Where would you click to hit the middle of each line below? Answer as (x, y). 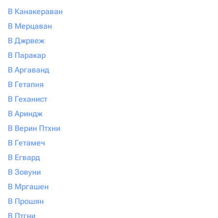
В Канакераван (35, 11)
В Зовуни (24, 172)
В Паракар (27, 55)
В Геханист (27, 99)
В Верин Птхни (34, 128)
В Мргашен (28, 187)
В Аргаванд (28, 70)
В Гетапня (26, 84)
